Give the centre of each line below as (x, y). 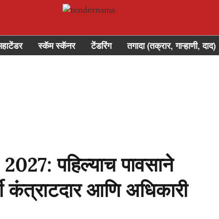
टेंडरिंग (101, 45)
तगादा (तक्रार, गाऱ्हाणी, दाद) (171, 45)
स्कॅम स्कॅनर (57, 45)
